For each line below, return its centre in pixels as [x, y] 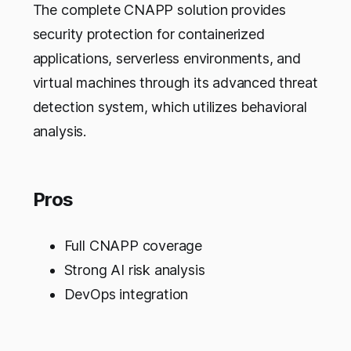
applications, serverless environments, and [166, 59]
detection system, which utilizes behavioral [170, 107]
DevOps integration [126, 295]
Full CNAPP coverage [133, 246]
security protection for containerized [148, 34]
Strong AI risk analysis [134, 270]
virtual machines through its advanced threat [175, 83]
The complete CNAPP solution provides [159, 10]
